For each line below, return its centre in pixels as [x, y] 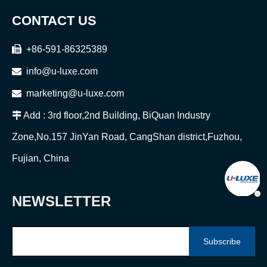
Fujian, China [41, 158]
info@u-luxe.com [62, 71]
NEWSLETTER [61, 201]
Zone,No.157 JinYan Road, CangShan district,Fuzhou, [127, 137]
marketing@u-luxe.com [74, 93]
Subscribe [222, 241]
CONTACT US [54, 21]
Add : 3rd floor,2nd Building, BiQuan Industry [116, 115]
